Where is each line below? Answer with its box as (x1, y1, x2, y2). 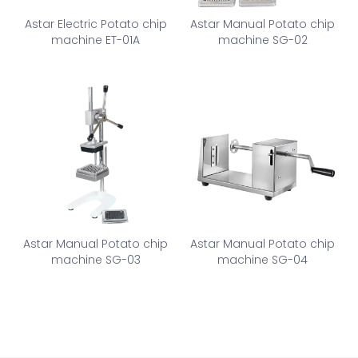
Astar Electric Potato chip (24, 16, 167, 32)
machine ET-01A (51, 32, 140, 48)
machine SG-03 (50, 252, 141, 268)
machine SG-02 (217, 32, 308, 48)
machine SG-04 (217, 252, 308, 268)
